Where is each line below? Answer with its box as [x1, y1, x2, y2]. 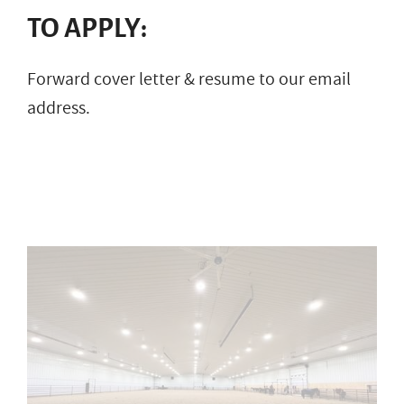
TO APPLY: [27, 13, 147, 42]
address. [27, 95, 90, 121]
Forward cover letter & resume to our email [27, 66, 351, 92]
